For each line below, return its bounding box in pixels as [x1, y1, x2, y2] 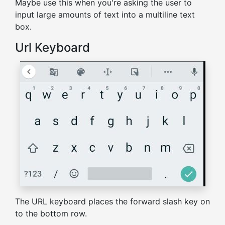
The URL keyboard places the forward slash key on [15, 196, 210, 207]
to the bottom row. [15, 208, 87, 219]
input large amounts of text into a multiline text [15, 10, 195, 20]
